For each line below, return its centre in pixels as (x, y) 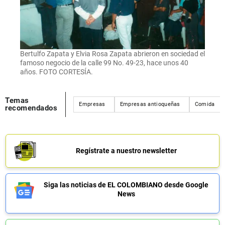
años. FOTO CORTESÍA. (57, 72)
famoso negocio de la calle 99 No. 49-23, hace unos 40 (104, 63)
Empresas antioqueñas (150, 104)
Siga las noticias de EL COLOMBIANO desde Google (126, 185)
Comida (205, 104)
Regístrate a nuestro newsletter (126, 150)
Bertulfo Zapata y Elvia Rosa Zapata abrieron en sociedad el (113, 53)
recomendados (31, 108)
